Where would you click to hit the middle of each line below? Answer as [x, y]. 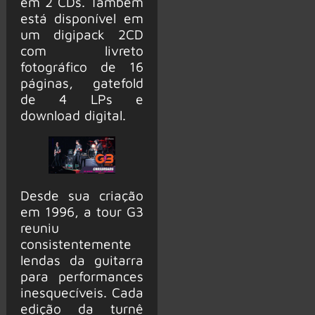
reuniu [39, 228]
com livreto [82, 50]
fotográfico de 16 [82, 66]
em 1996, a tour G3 [82, 212]
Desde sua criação [82, 195]
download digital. [73, 115]
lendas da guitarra [82, 260]
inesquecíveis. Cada [82, 292]
